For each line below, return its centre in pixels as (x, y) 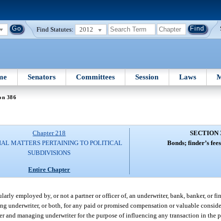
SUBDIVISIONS (49, 153)
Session (147, 77)
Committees (96, 77)
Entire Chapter (49, 169)
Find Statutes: (55, 29)
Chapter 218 (49, 133)
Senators (41, 77)
